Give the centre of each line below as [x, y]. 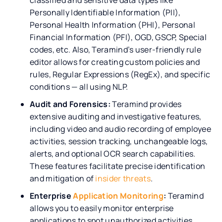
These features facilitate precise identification [118, 166]
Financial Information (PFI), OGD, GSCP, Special [118, 37]
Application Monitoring [118, 195]
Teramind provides [146, 104]
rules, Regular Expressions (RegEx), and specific [120, 74]
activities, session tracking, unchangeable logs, [119, 141]
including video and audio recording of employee [121, 129]
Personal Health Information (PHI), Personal [112, 25]
